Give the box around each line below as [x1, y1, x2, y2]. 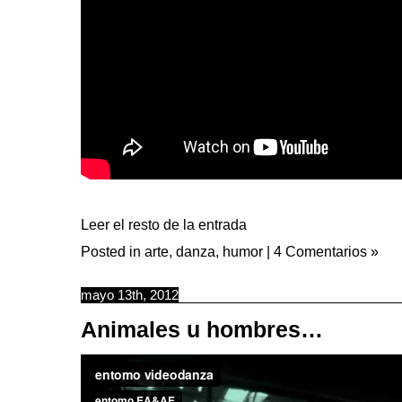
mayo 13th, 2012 [81, 287, 179, 302]
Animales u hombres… [81, 317, 323, 342]
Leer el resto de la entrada [81, 216, 247, 232]
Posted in [81, 243, 144, 259]
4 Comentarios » [274, 243, 379, 259]
